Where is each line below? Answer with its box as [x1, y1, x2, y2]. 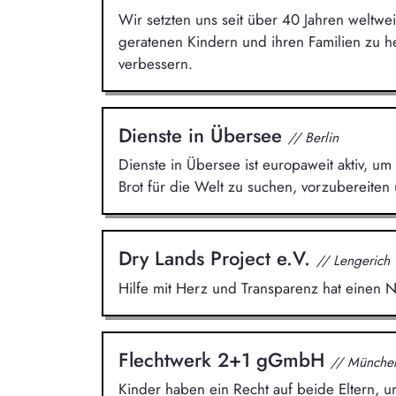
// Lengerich [316, 250, 390, 271]
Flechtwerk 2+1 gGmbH [118, 345, 331, 374]
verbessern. [118, 52, 193, 74]
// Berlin [287, 126, 339, 148]
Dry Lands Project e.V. [118, 244, 316, 273]
